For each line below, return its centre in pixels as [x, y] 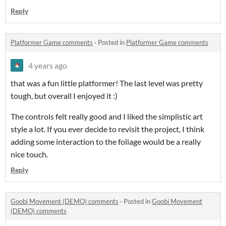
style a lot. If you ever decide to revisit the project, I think [107, 129]
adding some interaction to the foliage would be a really [106, 142]
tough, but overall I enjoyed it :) [64, 96]
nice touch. [29, 154]
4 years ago [48, 66]
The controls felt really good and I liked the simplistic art [107, 117]
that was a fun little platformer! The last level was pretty [107, 83]
